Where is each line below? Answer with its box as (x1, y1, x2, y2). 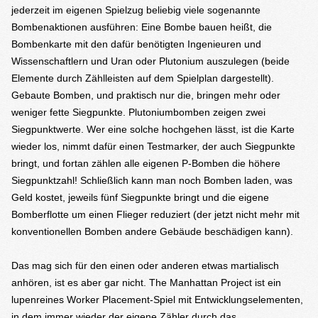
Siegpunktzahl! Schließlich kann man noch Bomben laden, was (11, 175, 292, 186)
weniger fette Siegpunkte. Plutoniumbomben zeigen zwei (11, 106, 265, 118)
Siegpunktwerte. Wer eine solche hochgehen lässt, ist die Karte (11, 124, 295, 135)
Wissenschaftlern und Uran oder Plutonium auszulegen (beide (11, 55, 290, 67)
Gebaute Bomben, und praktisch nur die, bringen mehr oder (11, 89, 280, 101)
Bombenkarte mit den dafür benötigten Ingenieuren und (11, 38, 261, 50)
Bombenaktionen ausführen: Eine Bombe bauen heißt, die (11, 21, 272, 33)
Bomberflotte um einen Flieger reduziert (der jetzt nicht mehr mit (11, 209, 300, 220)
